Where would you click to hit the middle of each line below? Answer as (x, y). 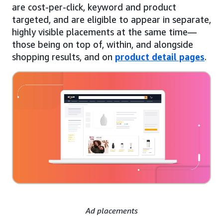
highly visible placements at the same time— (104, 32)
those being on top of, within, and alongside (103, 44)
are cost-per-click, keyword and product (94, 7)
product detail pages (160, 56)
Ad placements (111, 210)
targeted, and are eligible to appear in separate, (111, 19)
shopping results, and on (63, 56)
